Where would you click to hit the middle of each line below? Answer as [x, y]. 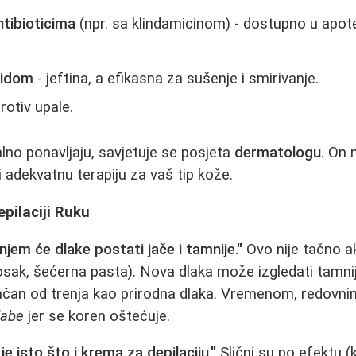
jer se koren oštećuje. [97, 316]
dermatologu [278, 153]
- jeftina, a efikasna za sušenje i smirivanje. [176, 78]
